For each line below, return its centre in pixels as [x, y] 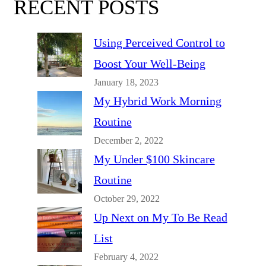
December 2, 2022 [128, 141]
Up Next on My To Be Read [160, 218]
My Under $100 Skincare [154, 159]
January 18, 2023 [126, 83]
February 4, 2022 [126, 257]
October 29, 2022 [126, 199]
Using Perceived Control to [159, 43]
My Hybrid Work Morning [157, 101]
